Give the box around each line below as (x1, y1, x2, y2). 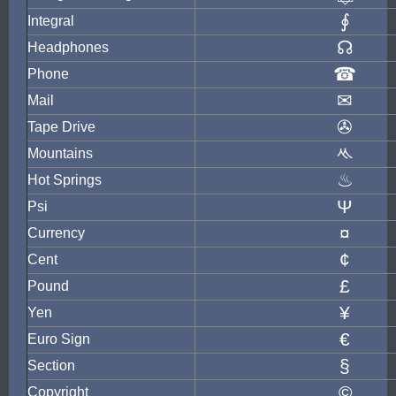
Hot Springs (27, 172, 102, 187)
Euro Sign (27, 331, 90, 346)
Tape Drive (27, 119, 95, 134)
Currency (27, 225, 85, 240)
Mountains (27, 146, 93, 161)
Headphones (27, 40, 109, 55)
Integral (27, 13, 74, 28)
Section (27, 358, 75, 373)
